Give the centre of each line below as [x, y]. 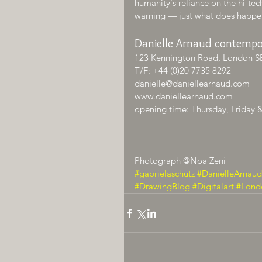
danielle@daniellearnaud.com [192, 83]
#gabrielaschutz [165, 173]
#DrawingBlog [162, 186]
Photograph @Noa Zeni [180, 161]
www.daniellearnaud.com [184, 96]
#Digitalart [213, 186]
